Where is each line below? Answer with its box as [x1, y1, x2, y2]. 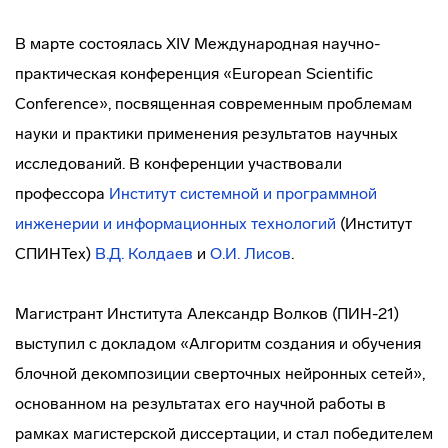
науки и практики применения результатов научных [15, 124, 398, 143]
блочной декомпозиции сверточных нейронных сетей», [15, 364, 425, 383]
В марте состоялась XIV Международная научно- [15, 34, 380, 53]
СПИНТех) [15, 244, 95, 263]
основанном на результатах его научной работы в [15, 394, 386, 413]
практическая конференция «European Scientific [15, 64, 373, 83]
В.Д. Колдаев [95, 244, 193, 263]
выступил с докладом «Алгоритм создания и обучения [15, 334, 421, 353]
